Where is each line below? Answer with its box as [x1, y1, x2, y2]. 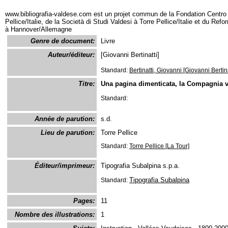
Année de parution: [35, 115, 95, 123]
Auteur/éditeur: [48, 51, 95, 59]
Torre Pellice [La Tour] [129, 142, 189, 150]
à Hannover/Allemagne [5, 25, 72, 33]
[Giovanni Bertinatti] [101, 51, 159, 59]
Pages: [73, 197, 95, 205]
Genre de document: [31, 37, 95, 45]
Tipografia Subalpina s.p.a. [101, 162, 180, 169]
